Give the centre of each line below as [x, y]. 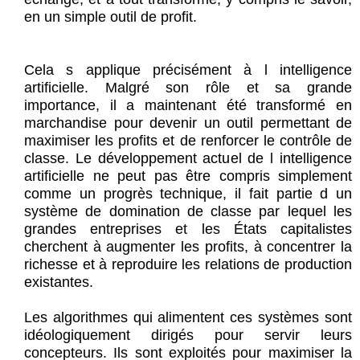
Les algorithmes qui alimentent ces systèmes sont [188, 318]
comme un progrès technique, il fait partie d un [188, 194]
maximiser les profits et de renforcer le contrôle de [188, 141]
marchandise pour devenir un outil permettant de [188, 123]
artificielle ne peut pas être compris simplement [188, 176]
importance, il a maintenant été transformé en [188, 106]
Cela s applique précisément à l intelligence [188, 70]
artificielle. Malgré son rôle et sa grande [188, 88]
